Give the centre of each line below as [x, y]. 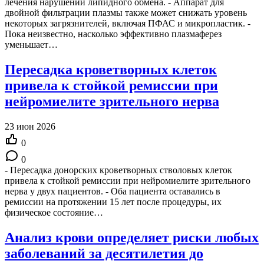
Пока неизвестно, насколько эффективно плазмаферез [113, 34]
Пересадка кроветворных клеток [111, 69]
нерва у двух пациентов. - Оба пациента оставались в [113, 191]
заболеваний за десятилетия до [104, 253]
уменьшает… [31, 44]
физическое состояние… [54, 212]
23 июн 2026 [30, 126]
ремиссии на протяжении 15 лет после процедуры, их [113, 202]
